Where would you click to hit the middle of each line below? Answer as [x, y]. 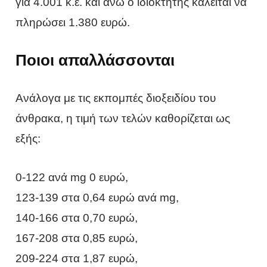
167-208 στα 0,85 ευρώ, [77, 238]
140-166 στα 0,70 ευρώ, [77, 218]
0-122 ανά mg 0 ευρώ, [72, 177]
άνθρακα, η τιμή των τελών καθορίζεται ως [123, 119]
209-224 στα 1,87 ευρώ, [77, 258]
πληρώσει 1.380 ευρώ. [73, 22]
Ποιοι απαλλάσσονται [95, 60]
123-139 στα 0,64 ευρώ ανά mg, [97, 197]
